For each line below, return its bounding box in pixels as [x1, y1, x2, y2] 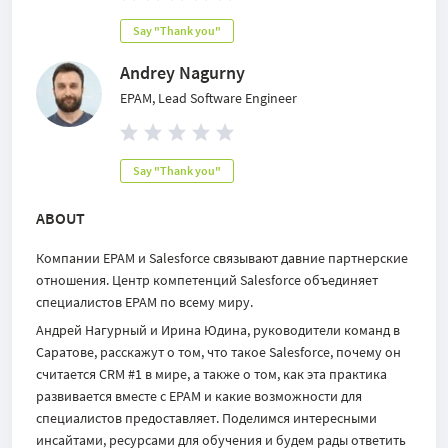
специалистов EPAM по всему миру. [36, 293, 253, 311]
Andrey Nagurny [120, 61, 245, 84]
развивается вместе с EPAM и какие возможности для [36, 387, 362, 405]
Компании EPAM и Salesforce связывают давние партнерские [36, 249, 408, 267]
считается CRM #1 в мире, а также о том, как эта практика [36, 365, 387, 383]
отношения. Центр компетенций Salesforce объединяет [36, 271, 378, 289]
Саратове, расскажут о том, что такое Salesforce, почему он [36, 343, 401, 361]
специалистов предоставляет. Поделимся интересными [36, 409, 377, 427]
